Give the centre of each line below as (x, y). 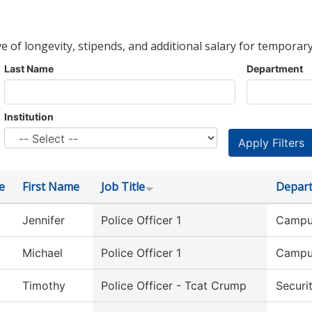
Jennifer (44, 220)
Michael (42, 253)
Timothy (44, 286)
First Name (51, 187)
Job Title (123, 187)
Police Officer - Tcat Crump (174, 286)
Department (275, 69)
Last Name (29, 69)
